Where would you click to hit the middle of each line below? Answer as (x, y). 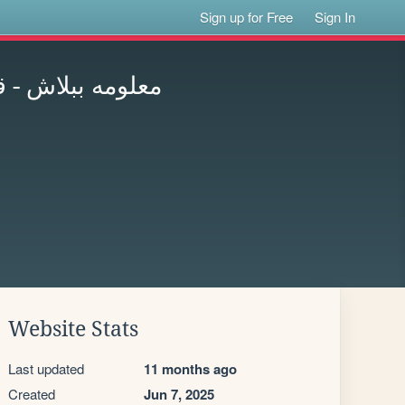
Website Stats (73, 329)
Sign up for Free (247, 17)
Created (32, 394)
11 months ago (190, 369)
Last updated (46, 368)
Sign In (335, 17)
